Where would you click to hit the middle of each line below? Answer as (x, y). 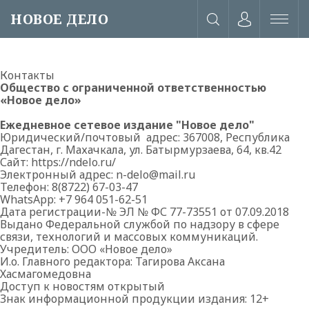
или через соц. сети (154, 271)
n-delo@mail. (150, 175)
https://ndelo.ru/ (73, 162)
